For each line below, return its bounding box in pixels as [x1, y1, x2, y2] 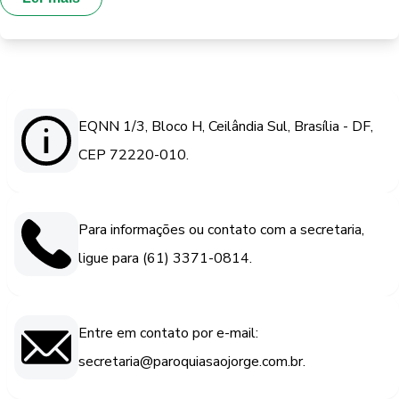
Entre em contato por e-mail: [78, 322, 258, 343]
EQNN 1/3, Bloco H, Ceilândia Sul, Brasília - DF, [78, 116, 373, 136]
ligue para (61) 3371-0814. [78, 248, 252, 268]
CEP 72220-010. [78, 144, 189, 165]
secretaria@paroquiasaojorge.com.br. [78, 351, 305, 371]
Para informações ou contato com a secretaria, [78, 219, 364, 240]
